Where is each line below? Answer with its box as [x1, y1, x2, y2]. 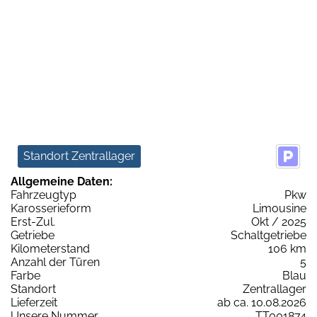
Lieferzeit [11, 295, 57, 309]
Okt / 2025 [251, 214, 306, 229]
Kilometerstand [11, 241, 90, 255]
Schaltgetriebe [231, 228, 306, 242]
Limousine [253, 201, 306, 215]
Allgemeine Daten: [11, 174, 113, 188]
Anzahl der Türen [11, 255, 100, 269]
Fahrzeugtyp [11, 188, 76, 202]
